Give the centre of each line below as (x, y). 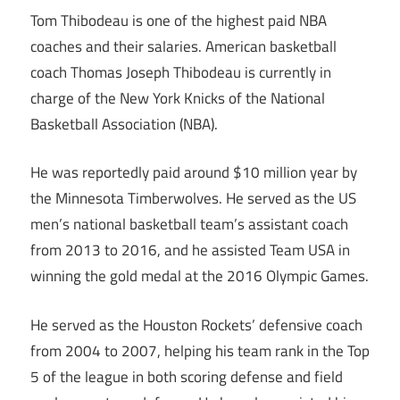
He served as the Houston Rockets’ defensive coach (196, 325)
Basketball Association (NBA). (124, 124)
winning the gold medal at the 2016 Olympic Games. (200, 276)
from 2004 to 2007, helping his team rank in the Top (200, 350)
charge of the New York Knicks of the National (178, 98)
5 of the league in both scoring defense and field (187, 376)
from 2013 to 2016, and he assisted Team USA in (190, 250)
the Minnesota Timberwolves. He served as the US (193, 199)
